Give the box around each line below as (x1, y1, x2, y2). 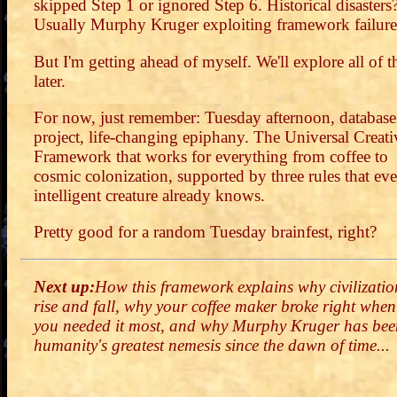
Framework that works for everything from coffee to (34, 146, 388, 166)
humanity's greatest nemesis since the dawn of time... (34, 336, 390, 355)
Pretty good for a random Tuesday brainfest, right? (34, 222, 377, 241)
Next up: (34, 277, 95, 297)
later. (34, 71, 66, 90)
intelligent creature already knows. (34, 185, 265, 205)
